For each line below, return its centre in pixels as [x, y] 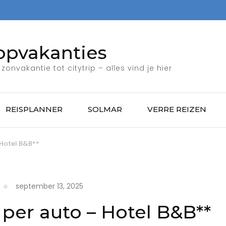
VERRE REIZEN [177, 109]
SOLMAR [105, 109]
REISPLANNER [34, 109]
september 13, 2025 [50, 186]
